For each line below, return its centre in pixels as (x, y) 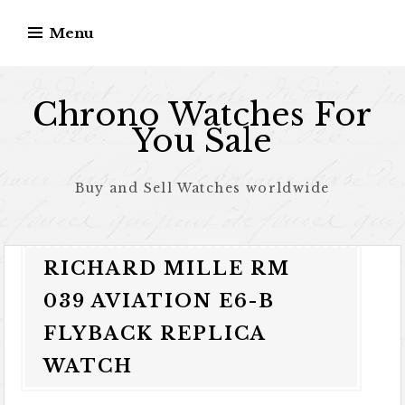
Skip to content (65, 13)
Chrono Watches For (202, 114)
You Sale (202, 141)
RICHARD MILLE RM (167, 268)
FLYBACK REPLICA (155, 334)
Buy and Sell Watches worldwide (202, 188)
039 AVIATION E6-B (160, 301)
